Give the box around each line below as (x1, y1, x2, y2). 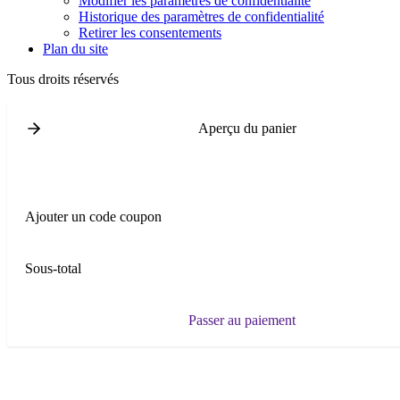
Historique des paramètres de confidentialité (79, 9, 324, 25)
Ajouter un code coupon (25, 209, 162, 225)
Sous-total (25, 261, 81, 277)
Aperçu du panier (197, 121, 296, 137)
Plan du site (43, 41, 108, 57)
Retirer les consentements (79, 25, 221, 41)
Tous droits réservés (7, 71, 119, 87)
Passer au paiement (187, 312, 296, 329)
